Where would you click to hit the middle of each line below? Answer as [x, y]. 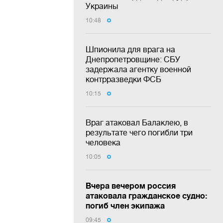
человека [103, 142]
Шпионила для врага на [130, 49]
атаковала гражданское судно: [146, 195]
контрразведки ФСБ [123, 79]
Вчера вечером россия [131, 185]
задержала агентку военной [138, 69]
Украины [102, 6]
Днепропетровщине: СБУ [133, 59]
